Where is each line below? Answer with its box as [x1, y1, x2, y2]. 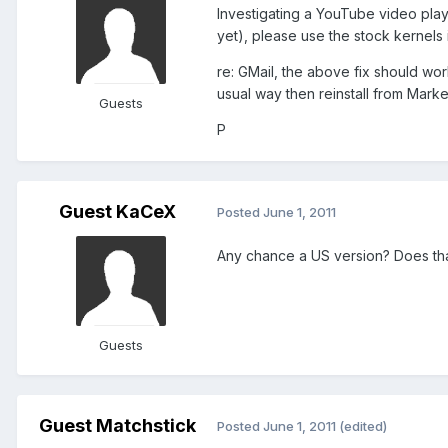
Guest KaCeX [58, 200, 176, 222]
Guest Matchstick [38, 414, 196, 436]
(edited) [339, 418, 387, 435]
